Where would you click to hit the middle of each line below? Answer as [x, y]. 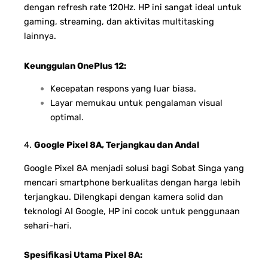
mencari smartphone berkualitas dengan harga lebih [132, 182]
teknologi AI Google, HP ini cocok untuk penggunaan [132, 211]
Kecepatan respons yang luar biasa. [123, 89]
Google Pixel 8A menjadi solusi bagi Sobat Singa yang [134, 168]
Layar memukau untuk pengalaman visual [136, 103]
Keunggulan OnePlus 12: [75, 66]
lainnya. [40, 36]
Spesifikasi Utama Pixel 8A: [83, 255]
